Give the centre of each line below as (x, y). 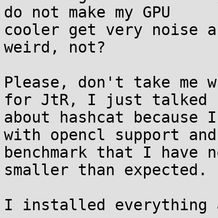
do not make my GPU (87, 12)
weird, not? (55, 47)
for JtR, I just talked (106, 100)
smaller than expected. (106, 170)
